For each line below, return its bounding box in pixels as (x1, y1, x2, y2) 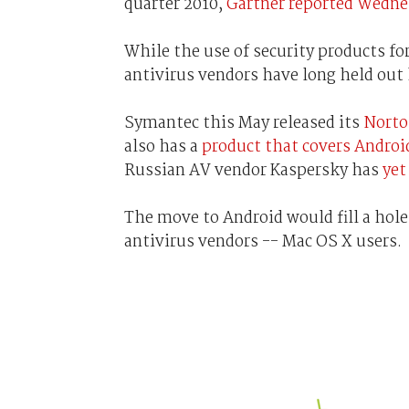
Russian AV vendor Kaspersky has (123, 157, 383, 184)
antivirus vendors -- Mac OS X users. (123, 228, 402, 255)
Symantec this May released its (123, 110, 363, 136)
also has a (123, 133, 202, 160)
